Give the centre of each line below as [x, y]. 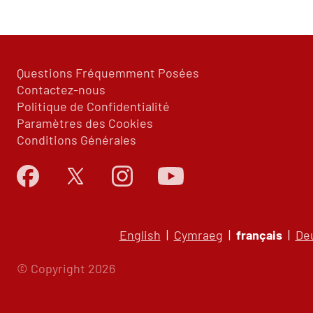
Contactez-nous [61, 90]
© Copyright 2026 [66, 269]
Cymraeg [198, 235]
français [259, 235]
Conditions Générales [77, 140]
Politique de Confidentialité [93, 107]
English [140, 235]
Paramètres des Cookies [85, 123]
